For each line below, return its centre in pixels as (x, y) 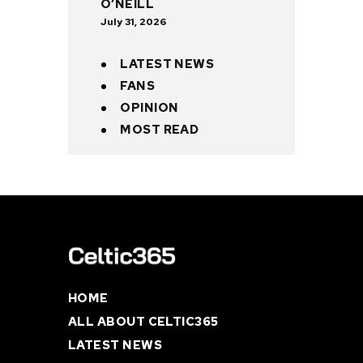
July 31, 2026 (133, 21)
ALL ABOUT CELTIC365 (143, 322)
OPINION (149, 107)
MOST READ (160, 129)
